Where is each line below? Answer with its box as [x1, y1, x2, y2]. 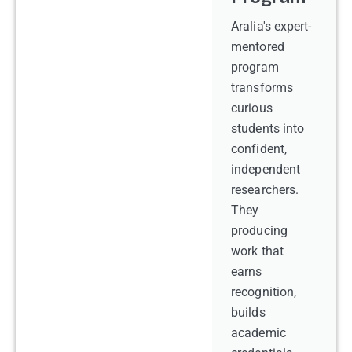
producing [231, 222, 288, 238]
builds [231, 304, 266, 320]
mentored [231, 38, 284, 54]
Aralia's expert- [231, 18, 312, 34]
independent [231, 161, 301, 177]
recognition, [231, 284, 297, 299]
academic [231, 324, 286, 340]
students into [231, 120, 305, 136]
